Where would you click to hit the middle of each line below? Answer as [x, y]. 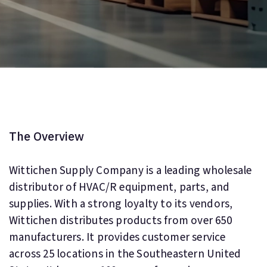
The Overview [46, 136]
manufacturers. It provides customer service [117, 237]
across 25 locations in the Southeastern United [125, 254]
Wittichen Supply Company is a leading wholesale [131, 171]
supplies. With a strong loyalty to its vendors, [121, 204]
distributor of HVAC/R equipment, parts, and [119, 187]
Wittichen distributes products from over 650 [120, 221]
